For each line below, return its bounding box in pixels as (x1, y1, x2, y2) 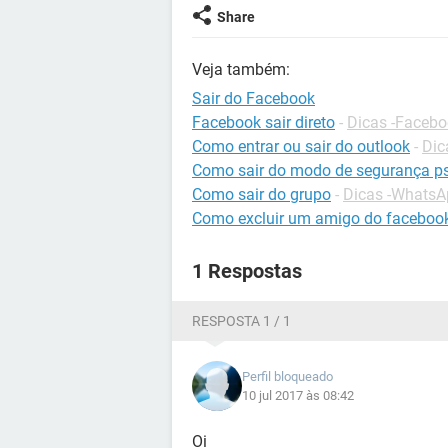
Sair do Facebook (192, 89, 315, 108)
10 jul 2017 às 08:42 (242, 388, 354, 403)
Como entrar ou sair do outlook (192, 137, 410, 156)
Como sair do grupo (192, 185, 331, 204)
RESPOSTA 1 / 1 (192, 313, 291, 329)
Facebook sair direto (192, 113, 335, 132)
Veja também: (192, 60, 290, 79)
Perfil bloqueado (242, 369, 333, 384)
